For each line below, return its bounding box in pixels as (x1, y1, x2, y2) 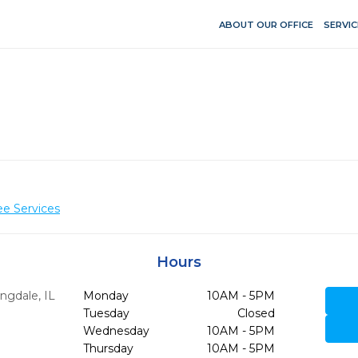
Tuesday (82, 306, 129, 320)
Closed (237, 306, 275, 320)
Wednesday (82, 324, 149, 338)
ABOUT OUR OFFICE (219, 18, 313, 30)
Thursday (82, 341, 133, 356)
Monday (82, 288, 129, 303)
